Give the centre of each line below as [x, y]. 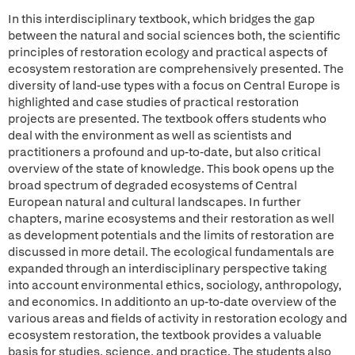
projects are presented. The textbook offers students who [167, 119]
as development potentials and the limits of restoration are [171, 235]
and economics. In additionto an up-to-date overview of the [172, 302]
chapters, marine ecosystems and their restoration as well [171, 219]
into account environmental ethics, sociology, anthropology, [175, 285]
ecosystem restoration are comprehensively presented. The [176, 69]
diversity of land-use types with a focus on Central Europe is [174, 86]
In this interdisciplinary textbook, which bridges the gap [161, 19]
